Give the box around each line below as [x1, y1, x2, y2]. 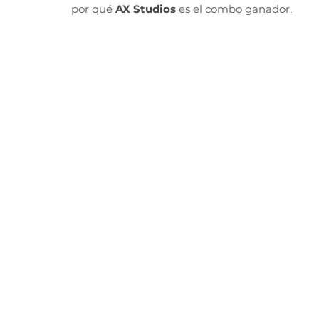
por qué [71, 2, 113, 16]
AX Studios [115, 2, 176, 16]
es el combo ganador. [176, 2, 292, 16]
